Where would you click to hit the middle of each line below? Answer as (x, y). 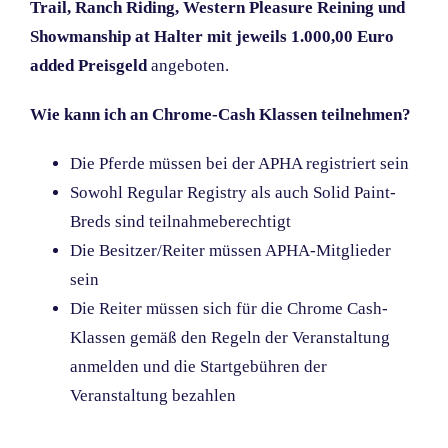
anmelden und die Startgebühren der (198, 366)
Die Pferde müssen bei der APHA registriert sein (239, 163)
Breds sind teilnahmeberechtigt (180, 221)
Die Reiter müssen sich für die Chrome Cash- (229, 308)
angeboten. (188, 65)
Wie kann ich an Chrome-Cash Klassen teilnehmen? (220, 114)
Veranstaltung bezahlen (153, 395)
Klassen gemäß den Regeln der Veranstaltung (230, 337)
